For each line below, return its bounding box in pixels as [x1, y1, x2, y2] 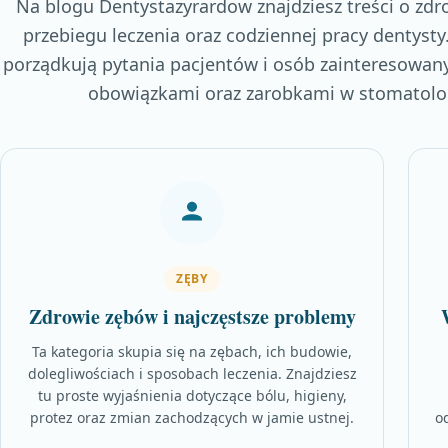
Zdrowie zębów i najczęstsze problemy [28, 302, 356, 331]
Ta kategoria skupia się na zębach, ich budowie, [32, 342, 352, 361]
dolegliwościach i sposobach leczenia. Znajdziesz [27, 364, 357, 383]
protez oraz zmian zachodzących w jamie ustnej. [30, 408, 354, 427]
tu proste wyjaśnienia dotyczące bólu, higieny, [37, 386, 347, 405]
